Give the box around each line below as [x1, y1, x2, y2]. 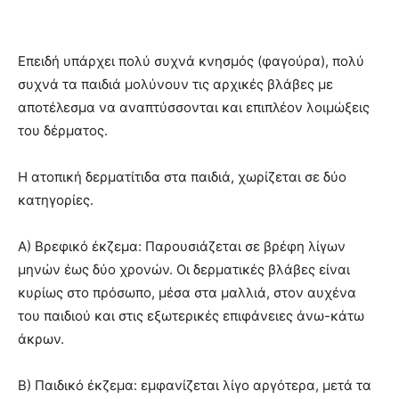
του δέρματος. [18, 121, 108, 139]
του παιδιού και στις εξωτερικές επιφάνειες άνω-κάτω [18, 306, 364, 324]
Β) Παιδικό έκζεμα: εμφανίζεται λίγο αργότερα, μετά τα [18, 376, 371, 394]
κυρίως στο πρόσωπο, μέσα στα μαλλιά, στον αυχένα [18, 283, 356, 301]
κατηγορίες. [18, 191, 94, 208]
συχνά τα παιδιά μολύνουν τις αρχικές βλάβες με [18, 75, 333, 93]
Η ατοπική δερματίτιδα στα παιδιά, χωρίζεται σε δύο [18, 167, 346, 185]
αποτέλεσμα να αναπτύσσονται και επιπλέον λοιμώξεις [18, 98, 370, 116]
